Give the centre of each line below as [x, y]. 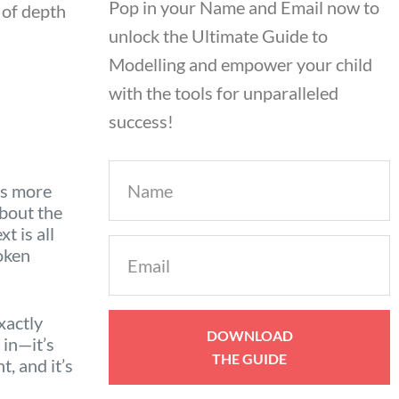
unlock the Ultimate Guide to [218, 35]
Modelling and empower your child [240, 64]
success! [141, 121]
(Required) [136, 269]
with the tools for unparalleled [224, 92]
